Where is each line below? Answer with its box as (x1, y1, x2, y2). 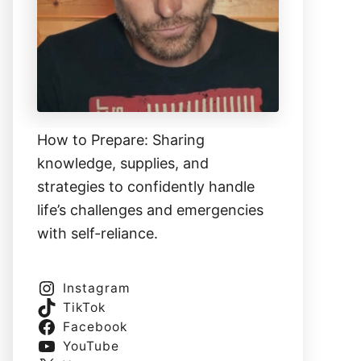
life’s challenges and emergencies (37, 201, 263, 219)
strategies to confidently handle (37, 178, 255, 196)
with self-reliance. (37, 225, 158, 243)
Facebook (62, 319, 127, 335)
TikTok (62, 300, 106, 316)
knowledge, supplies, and (37, 155, 209, 172)
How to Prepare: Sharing (37, 131, 205, 149)
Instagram (62, 280, 131, 297)
